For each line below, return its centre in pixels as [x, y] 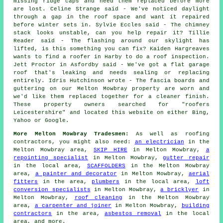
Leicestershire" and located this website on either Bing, [111, 112]
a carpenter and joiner [73, 205]
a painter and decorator [76, 173]
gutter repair [186, 158]
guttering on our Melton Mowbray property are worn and [111, 88]
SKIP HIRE [111, 150]
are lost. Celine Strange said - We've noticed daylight [111, 9]
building [195, 205]
